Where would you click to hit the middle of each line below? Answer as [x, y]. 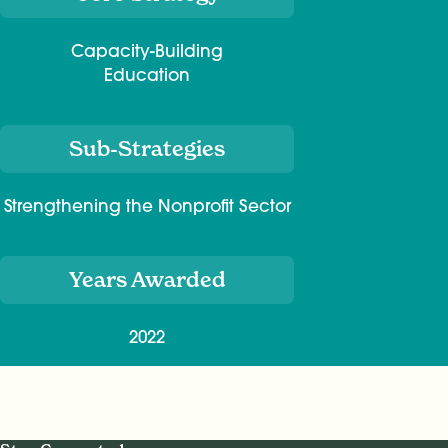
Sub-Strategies [147, 149]
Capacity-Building [147, 51]
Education [147, 75]
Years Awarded [147, 280]
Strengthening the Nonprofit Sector [147, 206]
